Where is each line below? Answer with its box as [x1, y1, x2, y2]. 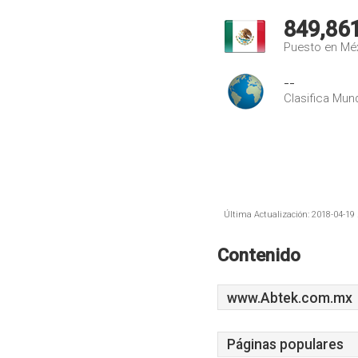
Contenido [217, 245, 300, 265]
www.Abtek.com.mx [227, 290, 352, 306]
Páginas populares [227, 336, 344, 352]
